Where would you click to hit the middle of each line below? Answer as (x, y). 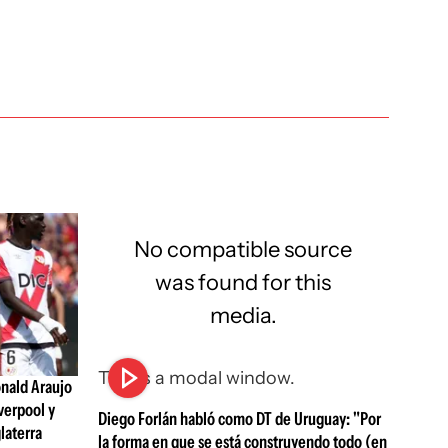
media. (243, 314)
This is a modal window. (196, 377)
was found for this (243, 281)
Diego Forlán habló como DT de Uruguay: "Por (239, 418)
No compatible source (243, 248)
